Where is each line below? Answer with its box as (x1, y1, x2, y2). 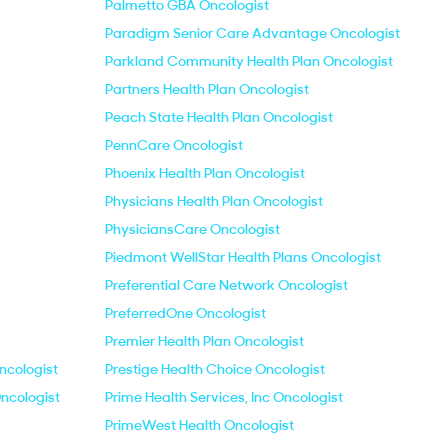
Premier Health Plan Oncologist (105, 332, 304, 350)
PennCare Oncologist (105, 136, 243, 154)
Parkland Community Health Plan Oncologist (105, 52, 393, 70)
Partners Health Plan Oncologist (105, 80, 309, 98)
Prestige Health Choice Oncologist (105, 360, 325, 378)
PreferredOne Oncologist (105, 304, 266, 322)
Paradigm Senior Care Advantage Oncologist (105, 24, 400, 42)
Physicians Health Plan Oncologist (105, 192, 323, 210)
